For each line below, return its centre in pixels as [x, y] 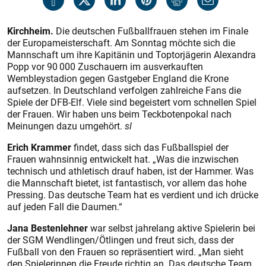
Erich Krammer [40, 147]
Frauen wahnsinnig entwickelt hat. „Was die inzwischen [123, 159]
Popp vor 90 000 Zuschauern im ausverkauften [105, 66]
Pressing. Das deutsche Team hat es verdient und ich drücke [133, 195]
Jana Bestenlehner [47, 228]
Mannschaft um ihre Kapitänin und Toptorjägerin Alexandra [132, 55]
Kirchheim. [30, 31]
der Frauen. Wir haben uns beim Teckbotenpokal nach [119, 114]
